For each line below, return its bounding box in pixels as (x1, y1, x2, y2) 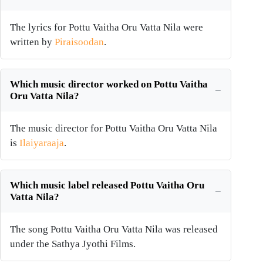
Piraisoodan (55, 36, 104, 48)
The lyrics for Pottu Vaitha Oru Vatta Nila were (10, 22, 203, 33)
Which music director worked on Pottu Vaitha (10, 79, 208, 90)
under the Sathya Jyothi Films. (10, 238, 136, 250)
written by (10, 36, 55, 48)
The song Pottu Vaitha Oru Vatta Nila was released (10, 224, 218, 235)
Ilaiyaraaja (19, 137, 64, 149)
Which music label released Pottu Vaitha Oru (10, 180, 204, 191)
